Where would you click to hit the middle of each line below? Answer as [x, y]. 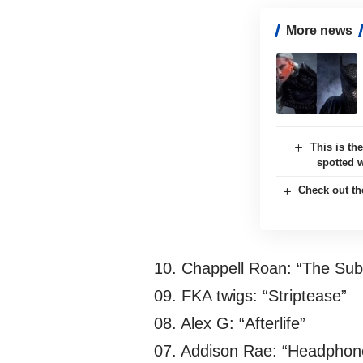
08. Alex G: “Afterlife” [230, 323]
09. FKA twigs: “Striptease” [250, 295]
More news [319, 31]
